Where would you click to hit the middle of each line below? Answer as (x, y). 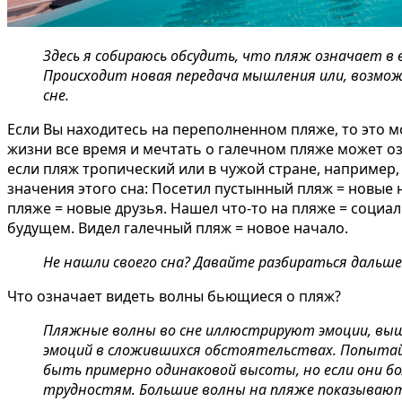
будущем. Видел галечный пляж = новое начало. (178, 227)
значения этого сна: (78, 188)
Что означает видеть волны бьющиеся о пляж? (174, 296)
